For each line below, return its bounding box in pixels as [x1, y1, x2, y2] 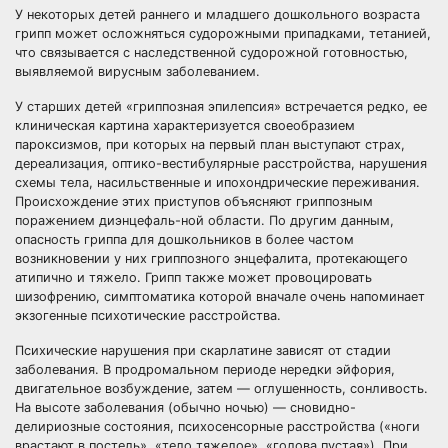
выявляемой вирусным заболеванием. [15, 64, 260, 79]
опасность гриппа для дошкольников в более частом [15, 232, 354, 247]
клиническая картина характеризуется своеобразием [15, 118, 355, 133]
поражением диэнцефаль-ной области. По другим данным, [15, 213, 394, 228]
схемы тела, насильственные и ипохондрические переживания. [15, 175, 420, 190]
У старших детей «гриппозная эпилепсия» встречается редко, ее [15, 99, 427, 114]
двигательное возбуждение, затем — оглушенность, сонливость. [15, 381, 428, 396]
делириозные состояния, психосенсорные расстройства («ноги [15, 419, 420, 434]
